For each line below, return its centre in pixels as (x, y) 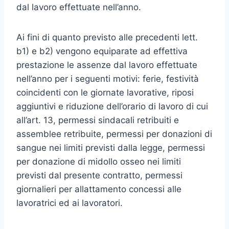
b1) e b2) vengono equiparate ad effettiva (102, 51)
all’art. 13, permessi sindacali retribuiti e (98, 120)
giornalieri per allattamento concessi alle (99, 189)
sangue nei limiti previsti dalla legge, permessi (111, 148)
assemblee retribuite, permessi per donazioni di (114, 134)
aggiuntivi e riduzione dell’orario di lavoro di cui (112, 106)
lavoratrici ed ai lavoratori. (70, 203)
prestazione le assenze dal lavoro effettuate (107, 65)
